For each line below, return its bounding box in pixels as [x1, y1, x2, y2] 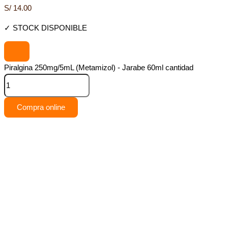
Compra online [17, 103, 65, 112]
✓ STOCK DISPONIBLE [4, 23, 87, 32]
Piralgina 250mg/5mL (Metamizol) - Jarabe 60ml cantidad [4, 64, 193, 72]
